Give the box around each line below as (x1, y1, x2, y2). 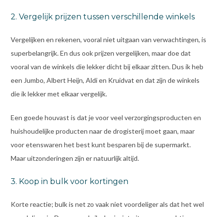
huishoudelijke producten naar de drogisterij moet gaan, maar (10, 127, 195, 136)
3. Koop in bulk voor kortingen (10, 177, 128, 186)
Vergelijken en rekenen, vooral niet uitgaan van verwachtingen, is (10, 35, 206, 44)
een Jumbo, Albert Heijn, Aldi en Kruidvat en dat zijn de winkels (10, 76, 200, 85)
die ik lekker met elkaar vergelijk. (10, 90, 107, 98)
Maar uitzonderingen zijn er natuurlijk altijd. (10, 154, 139, 163)
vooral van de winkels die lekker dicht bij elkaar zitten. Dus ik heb (10, 62, 203, 71)
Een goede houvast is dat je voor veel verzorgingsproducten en (10, 113, 201, 122)
